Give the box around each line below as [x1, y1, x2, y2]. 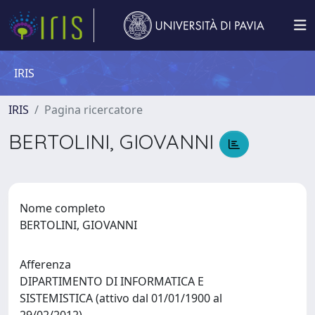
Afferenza [20, 256, 71, 272]
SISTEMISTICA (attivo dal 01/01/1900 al [20, 290, 222, 306]
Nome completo [20, 200, 105, 216]
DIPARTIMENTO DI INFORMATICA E [20, 273, 204, 289]
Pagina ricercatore [44, 102, 143, 117]
